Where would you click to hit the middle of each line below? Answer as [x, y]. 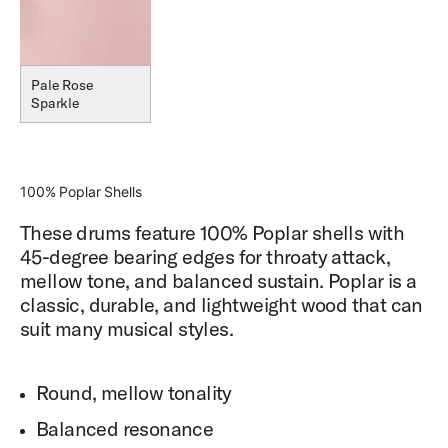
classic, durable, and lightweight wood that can [221, 305]
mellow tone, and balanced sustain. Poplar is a [218, 281]
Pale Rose [62, 85]
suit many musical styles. [126, 329]
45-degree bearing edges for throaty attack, [205, 257]
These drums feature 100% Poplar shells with [212, 233]
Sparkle [55, 103]
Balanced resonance [125, 429]
